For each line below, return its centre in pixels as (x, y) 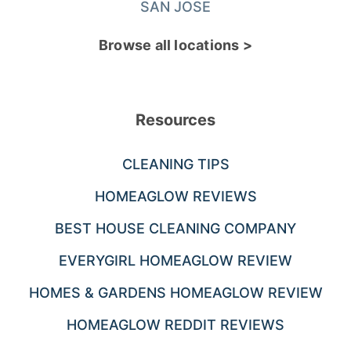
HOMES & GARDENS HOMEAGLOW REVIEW (175, 292)
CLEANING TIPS (175, 164)
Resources (175, 119)
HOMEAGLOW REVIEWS (175, 196)
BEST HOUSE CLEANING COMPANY (175, 228)
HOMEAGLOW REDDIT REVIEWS (175, 324)
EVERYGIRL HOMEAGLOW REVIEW (175, 260)
